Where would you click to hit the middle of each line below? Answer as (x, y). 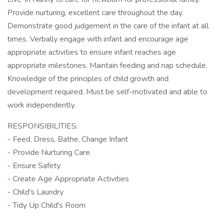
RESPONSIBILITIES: (43, 126)
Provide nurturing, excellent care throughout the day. (95, 13)
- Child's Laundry (35, 192)
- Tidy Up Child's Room (46, 205)
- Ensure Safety (34, 166)
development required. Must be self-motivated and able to (107, 92)
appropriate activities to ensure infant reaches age (92, 52)
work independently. (42, 105)
